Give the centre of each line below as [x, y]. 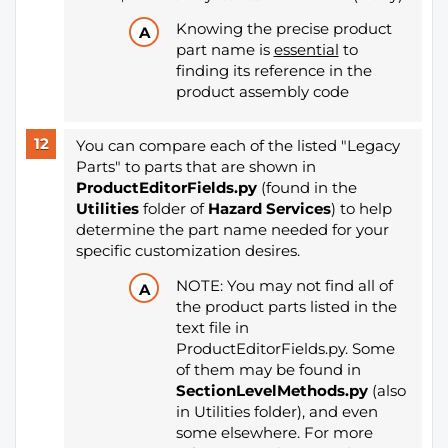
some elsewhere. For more [274, 432]
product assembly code [264, 92]
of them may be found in [268, 369]
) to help [361, 209]
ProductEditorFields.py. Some [285, 348]
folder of [173, 209]
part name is [224, 50]
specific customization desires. [189, 251]
